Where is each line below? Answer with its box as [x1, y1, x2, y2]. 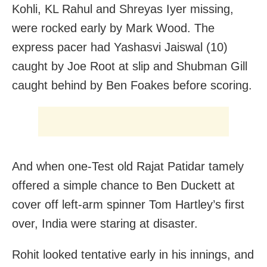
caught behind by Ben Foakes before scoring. [12, 78, 252, 92]
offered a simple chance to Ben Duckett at [12, 178, 235, 192]
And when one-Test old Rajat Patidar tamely [12, 159, 244, 173]
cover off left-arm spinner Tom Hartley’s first [12, 197, 244, 211]
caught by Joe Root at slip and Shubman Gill [12, 59, 247, 73]
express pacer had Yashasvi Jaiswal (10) [12, 40, 228, 54]
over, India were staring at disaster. [12, 216, 198, 230]
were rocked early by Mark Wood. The [12, 21, 215, 35]
